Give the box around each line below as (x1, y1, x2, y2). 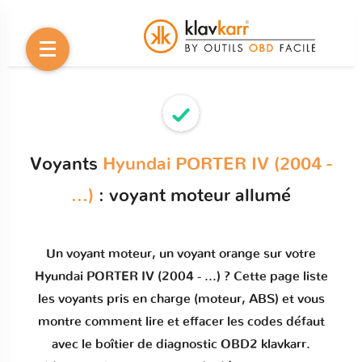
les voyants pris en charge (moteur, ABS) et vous (37, 293, 325, 305)
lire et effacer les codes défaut (145, 315, 325, 328)
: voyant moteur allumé (94, 187, 291, 204)
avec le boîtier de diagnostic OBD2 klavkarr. (52, 338, 310, 351)
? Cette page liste (220, 270, 328, 283)
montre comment (37, 315, 145, 328)
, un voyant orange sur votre (152, 247, 316, 260)
